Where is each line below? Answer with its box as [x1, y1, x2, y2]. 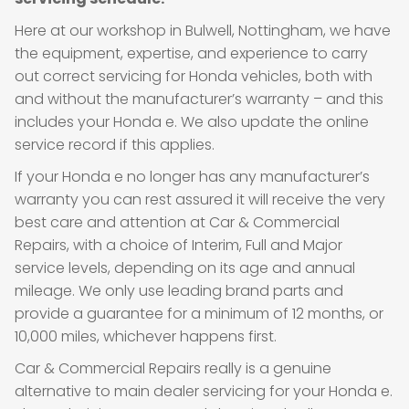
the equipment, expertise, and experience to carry [15, 43, 368, 64]
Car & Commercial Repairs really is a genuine [15, 358, 331, 379]
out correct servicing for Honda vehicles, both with [15, 66, 372, 87]
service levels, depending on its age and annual [15, 257, 355, 278]
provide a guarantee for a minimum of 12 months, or [15, 303, 383, 324]
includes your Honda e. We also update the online [15, 111, 369, 132]
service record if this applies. [15, 134, 215, 155]
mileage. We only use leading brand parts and [15, 280, 343, 301]
